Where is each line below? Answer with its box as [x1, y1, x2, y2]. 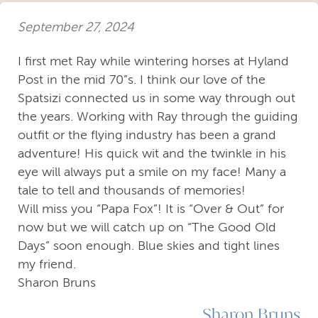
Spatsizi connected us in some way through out [18, 91, 295, 106]
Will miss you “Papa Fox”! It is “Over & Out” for [18, 202, 284, 216]
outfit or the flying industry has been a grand [18, 128, 276, 143]
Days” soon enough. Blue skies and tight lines [18, 238, 280, 253]
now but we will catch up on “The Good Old [18, 220, 276, 235]
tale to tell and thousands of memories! [18, 183, 246, 198]
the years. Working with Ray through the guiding [18, 109, 297, 124]
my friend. [18, 257, 76, 272]
